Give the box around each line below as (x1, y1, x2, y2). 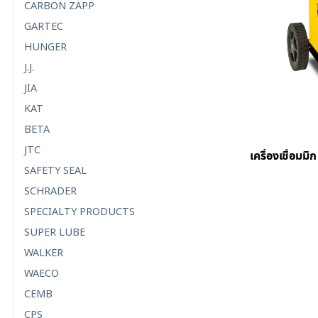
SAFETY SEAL (24, 163, 87, 177)
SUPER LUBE (24, 225, 85, 239)
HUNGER (24, 40, 67, 54)
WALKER (24, 246, 63, 260)
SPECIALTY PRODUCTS (24, 204, 135, 219)
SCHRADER (24, 184, 77, 198)
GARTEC (24, 19, 63, 33)
